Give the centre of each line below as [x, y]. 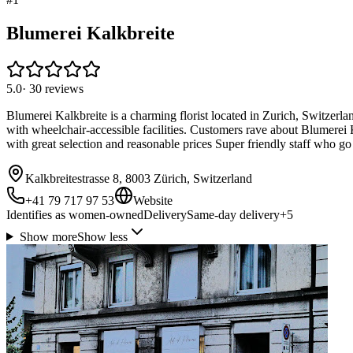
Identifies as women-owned [75, 214]
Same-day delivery [233, 214]
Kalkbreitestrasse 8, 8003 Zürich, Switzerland [139, 178]
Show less [102, 236]
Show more [48, 236]
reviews [64, 88]
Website [153, 200]
